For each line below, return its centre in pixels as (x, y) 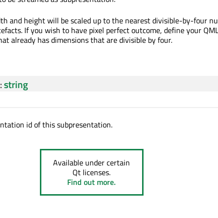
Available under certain (92, 163)
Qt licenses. (92, 173)
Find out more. (92, 182)
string (16, 85)
